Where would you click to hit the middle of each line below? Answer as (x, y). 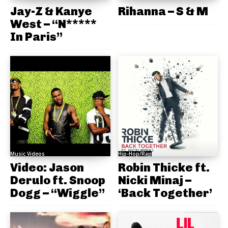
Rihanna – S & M (163, 11)
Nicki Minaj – (154, 180)
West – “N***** (53, 24)
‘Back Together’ (165, 193)
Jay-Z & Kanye (51, 11)
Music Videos (27, 153)
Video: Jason (47, 167)
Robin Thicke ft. (164, 167)
